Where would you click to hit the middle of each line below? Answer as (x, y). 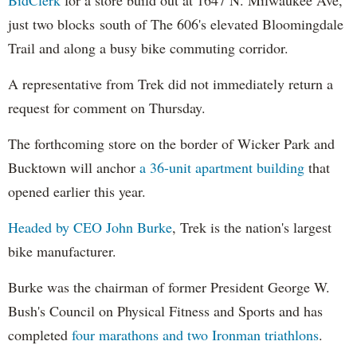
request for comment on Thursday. (107, 107)
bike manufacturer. (62, 251)
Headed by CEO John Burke (90, 227)
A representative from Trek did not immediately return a (171, 83)
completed (40, 334)
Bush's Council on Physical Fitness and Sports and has (165, 310)
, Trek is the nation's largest (252, 227)
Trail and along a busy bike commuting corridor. (148, 47)
